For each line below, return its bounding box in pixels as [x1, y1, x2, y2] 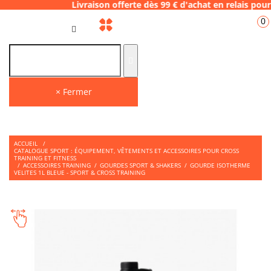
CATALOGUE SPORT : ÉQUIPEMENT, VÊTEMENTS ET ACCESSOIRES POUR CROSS [14, 146, 239, 155]
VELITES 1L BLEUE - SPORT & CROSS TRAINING [14, 168, 145, 177]
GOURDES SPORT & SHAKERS [100, 161, 181, 169]
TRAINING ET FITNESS [14, 154, 76, 162]
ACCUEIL [14, 139, 38, 148]
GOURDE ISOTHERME [190, 161, 250, 169]
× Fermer [55, 86, 92, 97]
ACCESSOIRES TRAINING [23, 161, 91, 169]
